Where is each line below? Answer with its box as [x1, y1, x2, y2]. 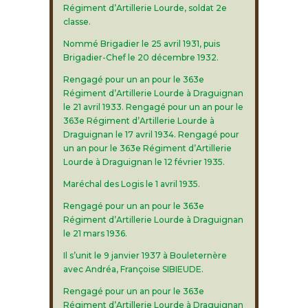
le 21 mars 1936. [63, 228, 127, 239]
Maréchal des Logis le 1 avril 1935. [63, 179, 200, 189]
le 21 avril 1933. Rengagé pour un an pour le [63, 102, 243, 112]
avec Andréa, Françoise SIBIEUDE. [63, 264, 203, 274]
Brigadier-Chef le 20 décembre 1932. [63, 52, 219, 63]
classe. [63, 16, 91, 27]
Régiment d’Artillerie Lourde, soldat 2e [63, 3, 227, 13]
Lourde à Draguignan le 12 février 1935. [63, 157, 225, 167]
